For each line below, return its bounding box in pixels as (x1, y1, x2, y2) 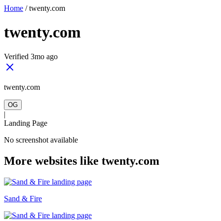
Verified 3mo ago (4, 52, 58, 61)
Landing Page (4, 118, 47, 127)
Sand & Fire (4, 194, 42, 203)
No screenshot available (4, 135, 78, 144)
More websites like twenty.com (4, 154, 159, 167)
